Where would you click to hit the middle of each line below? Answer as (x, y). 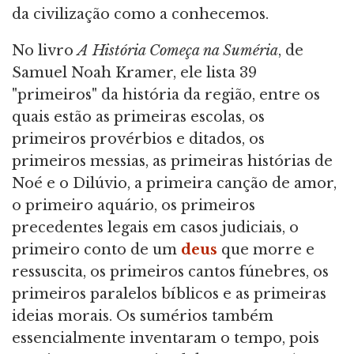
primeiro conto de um (96, 250)
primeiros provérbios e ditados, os (138, 139)
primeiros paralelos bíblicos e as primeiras (169, 294)
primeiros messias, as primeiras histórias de (172, 162)
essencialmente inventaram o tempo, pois (166, 339)
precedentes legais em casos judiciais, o (155, 228)
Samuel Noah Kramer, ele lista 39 (134, 73)
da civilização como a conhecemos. (140, 15)
